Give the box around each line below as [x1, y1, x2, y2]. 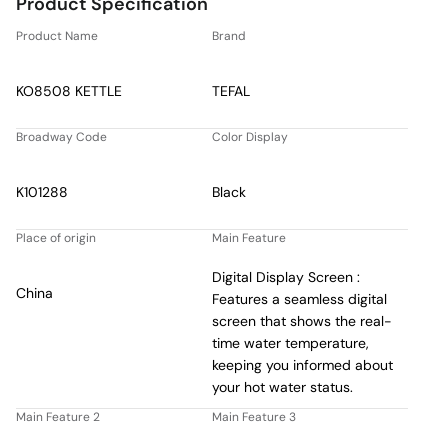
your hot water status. [212, 377, 354, 396]
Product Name [16, 27, 98, 44]
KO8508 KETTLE [16, 81, 123, 100]
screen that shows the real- [212, 311, 393, 330]
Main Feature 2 [16, 408, 100, 425]
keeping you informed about [212, 355, 394, 374]
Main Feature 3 [212, 408, 296, 425]
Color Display [212, 128, 288, 145]
